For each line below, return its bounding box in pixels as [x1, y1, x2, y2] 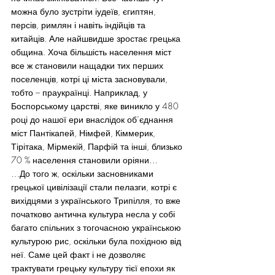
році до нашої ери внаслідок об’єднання [11, 114, 176, 126]
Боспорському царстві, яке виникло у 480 [11, 100, 181, 112]
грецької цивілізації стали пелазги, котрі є [11, 181, 179, 193]
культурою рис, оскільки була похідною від [11, 235, 184, 247]
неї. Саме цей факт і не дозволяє [11, 249, 148, 261]
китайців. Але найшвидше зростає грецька [11, 33, 183, 45]
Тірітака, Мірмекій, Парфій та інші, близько [11, 141, 185, 153]
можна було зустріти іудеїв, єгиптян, [11, 6, 158, 18]
